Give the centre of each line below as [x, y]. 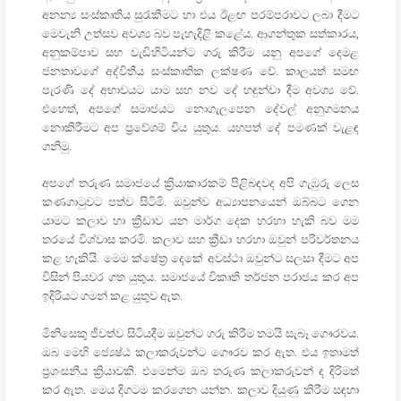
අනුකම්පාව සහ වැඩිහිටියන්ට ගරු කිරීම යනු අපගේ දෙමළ [200, 52]
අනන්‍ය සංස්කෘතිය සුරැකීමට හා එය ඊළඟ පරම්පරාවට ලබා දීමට [200, 15]
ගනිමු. [56, 146]
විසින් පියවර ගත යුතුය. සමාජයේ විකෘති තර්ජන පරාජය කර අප [200, 278]
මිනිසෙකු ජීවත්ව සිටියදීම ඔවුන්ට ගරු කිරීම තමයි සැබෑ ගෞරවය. [200, 333]
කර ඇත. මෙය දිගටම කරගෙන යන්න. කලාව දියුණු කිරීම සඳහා [200, 390]
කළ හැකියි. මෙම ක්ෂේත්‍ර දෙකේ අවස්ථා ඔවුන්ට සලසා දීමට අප [200, 259]
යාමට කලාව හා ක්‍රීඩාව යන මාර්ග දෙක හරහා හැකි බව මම [200, 222]
